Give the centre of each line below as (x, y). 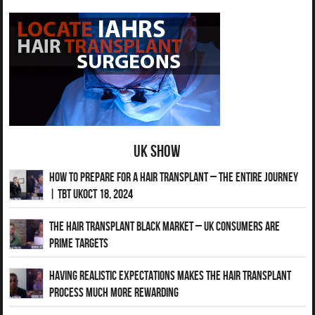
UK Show (157, 152)
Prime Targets (79, 244)
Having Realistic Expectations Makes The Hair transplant (171, 276)
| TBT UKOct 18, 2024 (91, 194)
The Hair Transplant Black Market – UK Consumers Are (165, 227)
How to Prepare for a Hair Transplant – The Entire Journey (174, 178)
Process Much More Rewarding (114, 293)
